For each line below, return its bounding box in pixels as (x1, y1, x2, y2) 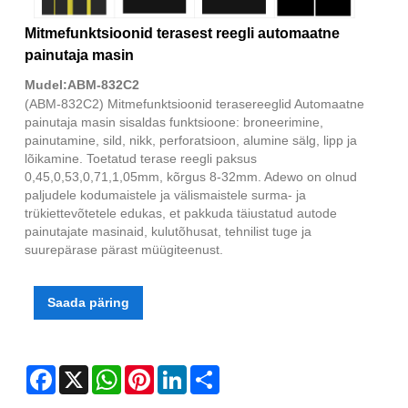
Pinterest (154, 365, 205, 381)
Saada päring (47, 295, 129, 311)
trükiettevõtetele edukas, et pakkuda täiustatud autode (25, 206, 337, 221)
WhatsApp (121, 365, 180, 381)
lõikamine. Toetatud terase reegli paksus (25, 151, 257, 167)
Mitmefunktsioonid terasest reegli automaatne (25, 25, 340, 42)
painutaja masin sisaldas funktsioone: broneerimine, (25, 115, 323, 130)
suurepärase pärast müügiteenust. (25, 242, 223, 258)
